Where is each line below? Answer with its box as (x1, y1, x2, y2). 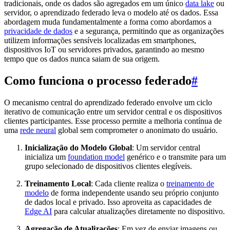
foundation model (68, 152, 125, 161)
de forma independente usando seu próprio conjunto (49, 188, 219, 197)
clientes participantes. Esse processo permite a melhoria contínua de (4, 116, 222, 125)
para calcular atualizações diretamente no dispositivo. (52, 206, 225, 216)
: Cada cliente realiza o (91, 179, 166, 188)
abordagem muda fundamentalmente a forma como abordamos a (4, 17, 212, 27)
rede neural (20, 125, 56, 135)
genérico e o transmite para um (125, 152, 226, 161)
